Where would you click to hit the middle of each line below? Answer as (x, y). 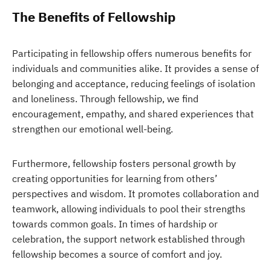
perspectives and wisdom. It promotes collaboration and (135, 194)
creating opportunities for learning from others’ (115, 178)
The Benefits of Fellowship (94, 17)
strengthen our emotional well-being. (93, 129)
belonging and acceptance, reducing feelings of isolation (134, 83)
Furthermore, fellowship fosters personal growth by (124, 163)
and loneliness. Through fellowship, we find (105, 99)
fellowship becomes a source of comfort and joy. (117, 254)
